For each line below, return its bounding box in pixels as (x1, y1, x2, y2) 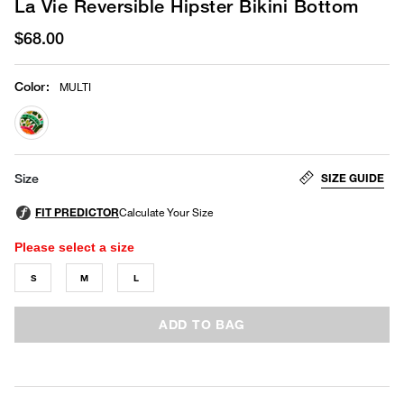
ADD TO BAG (159, 316, 245, 332)
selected (31, 142, 85, 159)
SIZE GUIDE (321, 170, 384, 185)
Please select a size (14, 239, 134, 254)
